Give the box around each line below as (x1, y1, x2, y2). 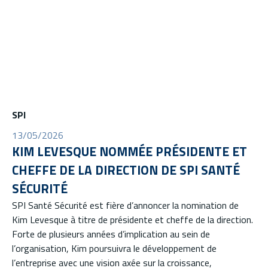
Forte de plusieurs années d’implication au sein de (12, 226, 210, 241)
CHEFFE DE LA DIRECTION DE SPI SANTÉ (12, 160, 240, 179)
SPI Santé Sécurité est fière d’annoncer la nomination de (12, 197, 239, 212)
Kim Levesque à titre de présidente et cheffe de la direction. (12, 212, 253, 227)
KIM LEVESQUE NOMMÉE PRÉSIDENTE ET (12, 141, 247, 161)
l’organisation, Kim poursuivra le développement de (12, 240, 217, 255)
